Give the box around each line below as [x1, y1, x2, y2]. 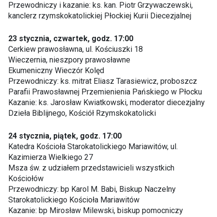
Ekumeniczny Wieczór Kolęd [8, 66, 104, 75]
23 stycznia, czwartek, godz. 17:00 [8, 34, 133, 43]
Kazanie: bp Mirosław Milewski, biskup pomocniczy [8, 206, 183, 215]
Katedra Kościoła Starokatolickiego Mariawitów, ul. [8, 142, 178, 151]
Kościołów [8, 174, 44, 183]
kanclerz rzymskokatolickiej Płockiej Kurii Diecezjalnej [8, 11, 191, 20]
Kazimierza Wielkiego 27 [8, 153, 93, 162]
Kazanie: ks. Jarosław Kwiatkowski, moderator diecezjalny [8, 98, 205, 107]
